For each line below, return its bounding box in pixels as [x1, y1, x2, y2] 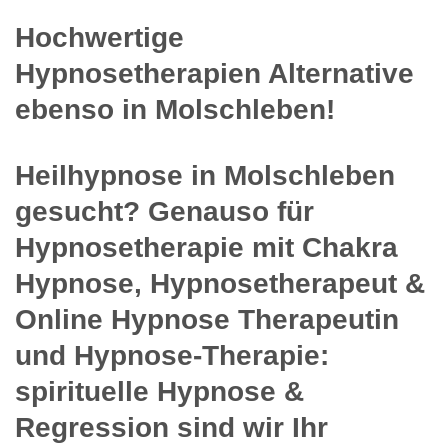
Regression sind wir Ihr [15, 411, 328, 443]
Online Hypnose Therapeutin [15, 303, 399, 335]
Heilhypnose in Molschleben [15, 159, 395, 191]
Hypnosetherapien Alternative [15, 57, 414, 89]
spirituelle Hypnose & [15, 375, 304, 407]
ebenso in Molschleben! [15, 93, 335, 125]
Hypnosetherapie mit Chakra [15, 231, 398, 263]
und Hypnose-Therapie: [15, 339, 329, 371]
